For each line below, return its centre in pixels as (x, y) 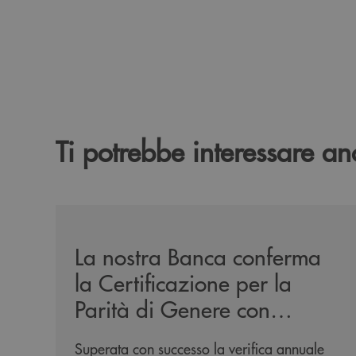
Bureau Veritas (143, 335)
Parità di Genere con (172, 308)
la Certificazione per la (183, 282)
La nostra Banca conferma (198, 256)
